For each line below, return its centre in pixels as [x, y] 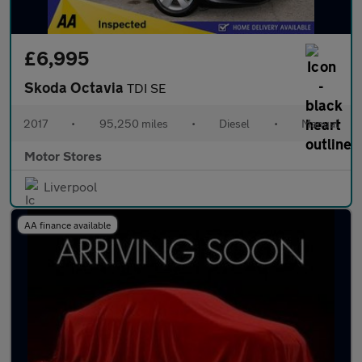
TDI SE [146, 88]
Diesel [235, 123]
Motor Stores [63, 156]
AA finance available [67, 225]
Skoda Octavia [76, 87]
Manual [320, 123]
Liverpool [70, 186]
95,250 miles [133, 123]
